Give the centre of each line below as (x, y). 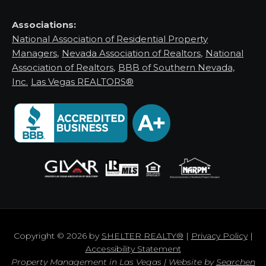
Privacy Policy (219, 236)
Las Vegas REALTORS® (82, 82)
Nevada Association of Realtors (131, 53)
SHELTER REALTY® (142, 236)
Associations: (44, 25)
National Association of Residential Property (110, 39)
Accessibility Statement (133, 249)
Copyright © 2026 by (57, 236)
